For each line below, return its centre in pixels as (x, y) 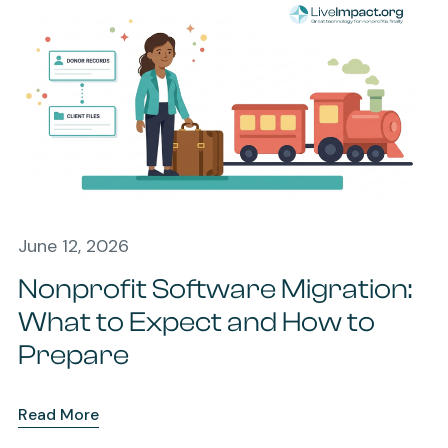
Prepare (73, 355)
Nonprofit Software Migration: (214, 289)
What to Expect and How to (196, 322)
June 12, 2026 (73, 246)
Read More (58, 415)
